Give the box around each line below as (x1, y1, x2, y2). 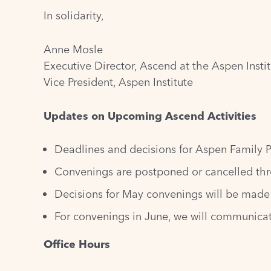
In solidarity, (44, 8, 107, 22)
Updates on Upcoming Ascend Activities (44, 108, 256, 123)
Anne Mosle (44, 42, 103, 56)
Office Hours (44, 237, 110, 252)
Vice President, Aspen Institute (44, 74, 193, 89)
